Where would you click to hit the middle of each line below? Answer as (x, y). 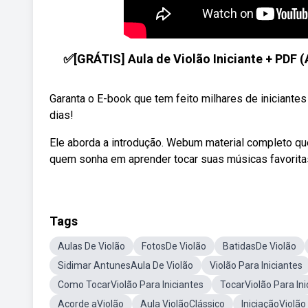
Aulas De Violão (91, 246)
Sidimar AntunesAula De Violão (125, 265)
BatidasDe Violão (260, 246)
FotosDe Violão (174, 246)
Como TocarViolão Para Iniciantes (131, 285)
